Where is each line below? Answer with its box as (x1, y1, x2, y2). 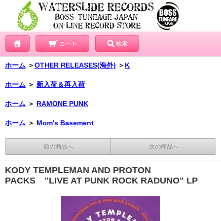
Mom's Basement (37, 119, 94, 127)
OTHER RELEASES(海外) (35, 61, 116, 70)
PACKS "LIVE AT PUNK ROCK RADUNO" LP (5, 176, 198, 186)
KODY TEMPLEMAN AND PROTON (5, 165, 151, 176)
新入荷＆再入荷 (37, 80, 85, 89)
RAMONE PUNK (37, 100, 88, 108)
